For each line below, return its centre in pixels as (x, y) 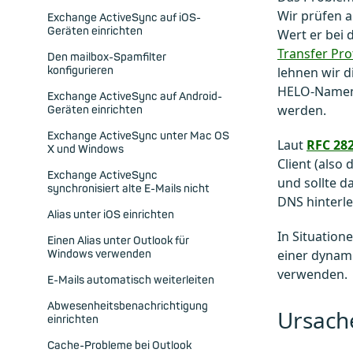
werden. (302, 111)
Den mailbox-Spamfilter (107, 58)
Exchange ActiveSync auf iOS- (124, 18)
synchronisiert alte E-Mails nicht (128, 189)
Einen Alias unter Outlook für (118, 241)
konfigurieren (80, 71)
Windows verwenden (99, 255)
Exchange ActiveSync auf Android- (135, 97)
